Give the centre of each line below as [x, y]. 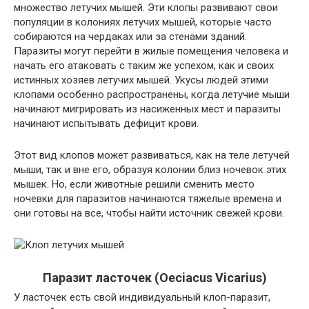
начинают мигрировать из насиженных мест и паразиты [147, 109]
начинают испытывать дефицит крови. [106, 124]
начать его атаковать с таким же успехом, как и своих [144, 66]
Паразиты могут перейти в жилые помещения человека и [151, 51]
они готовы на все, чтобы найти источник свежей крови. [149, 213]
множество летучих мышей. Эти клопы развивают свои [146, 8]
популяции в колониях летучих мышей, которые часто [143, 22]
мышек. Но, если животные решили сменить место [134, 185]
